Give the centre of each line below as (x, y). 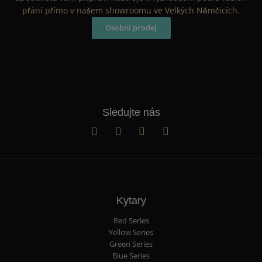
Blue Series (131, 256)
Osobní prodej (131, 28)
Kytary (131, 201)
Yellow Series (131, 232)
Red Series (131, 220)
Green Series (131, 244)
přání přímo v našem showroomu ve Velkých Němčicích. (131, 11)
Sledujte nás (131, 112)
